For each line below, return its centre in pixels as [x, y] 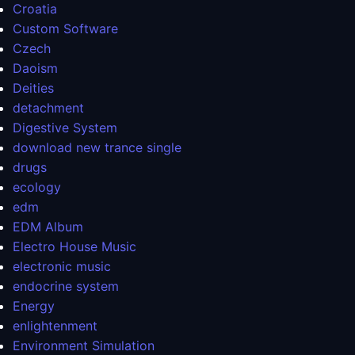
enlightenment [55, 326]
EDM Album [48, 227]
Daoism [35, 69]
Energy [34, 306]
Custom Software [65, 29]
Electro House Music [74, 247]
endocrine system [66, 286]
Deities [33, 88]
